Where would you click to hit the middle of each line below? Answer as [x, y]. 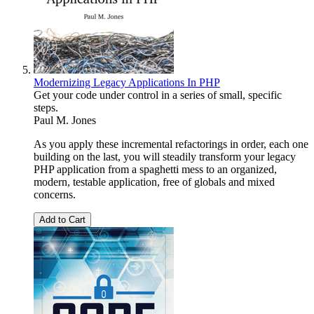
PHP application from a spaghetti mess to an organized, [155, 170]
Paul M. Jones [65, 121]
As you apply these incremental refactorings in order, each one [171, 144]
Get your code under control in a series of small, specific [158, 95]
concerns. [55, 195]
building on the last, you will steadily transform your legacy [165, 157]
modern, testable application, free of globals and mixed [154, 182]
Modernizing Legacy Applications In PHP [127, 83]
